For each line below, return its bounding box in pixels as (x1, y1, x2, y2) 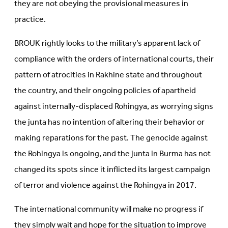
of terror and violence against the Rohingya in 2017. (14, 178, 198, 194)
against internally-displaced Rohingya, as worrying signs (14, 99, 213, 115)
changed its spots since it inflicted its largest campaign (14, 162, 210, 178)
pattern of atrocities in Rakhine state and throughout (14, 67, 202, 83)
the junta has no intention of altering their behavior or (14, 115, 205, 131)
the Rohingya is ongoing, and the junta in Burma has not (14, 146, 211, 162)
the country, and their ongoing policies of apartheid (14, 83, 196, 99)
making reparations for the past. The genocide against (14, 130, 208, 147)
